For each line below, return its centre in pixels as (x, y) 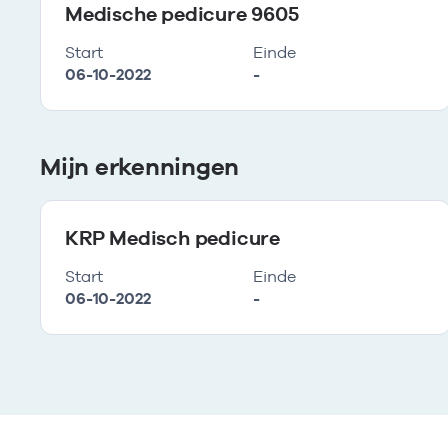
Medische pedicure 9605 (182, 14)
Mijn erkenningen (140, 166)
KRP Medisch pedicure (172, 238)
